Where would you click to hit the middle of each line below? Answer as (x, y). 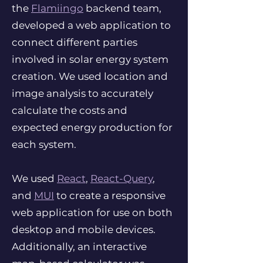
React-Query (122, 178)
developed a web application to (91, 25)
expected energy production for (92, 127)
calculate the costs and (70, 110)
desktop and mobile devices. (84, 230)
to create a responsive (110, 195)
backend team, (122, 8)
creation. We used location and (90, 76)
